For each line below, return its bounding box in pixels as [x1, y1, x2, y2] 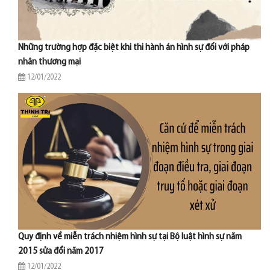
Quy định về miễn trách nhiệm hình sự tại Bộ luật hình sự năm [18, 231, 242, 242]
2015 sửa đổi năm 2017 [18, 246, 104, 256]
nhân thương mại [18, 57, 81, 67]
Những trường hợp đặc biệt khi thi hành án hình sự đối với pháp [18, 43, 250, 52]
